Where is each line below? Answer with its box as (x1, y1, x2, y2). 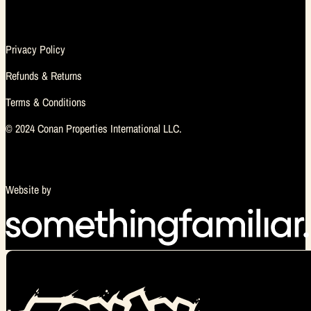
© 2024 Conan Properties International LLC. (6, 121, 182, 137)
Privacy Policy (6, 42, 65, 58)
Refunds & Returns (6, 68, 82, 84)
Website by (6, 182, 54, 198)
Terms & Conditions (6, 94, 86, 110)
